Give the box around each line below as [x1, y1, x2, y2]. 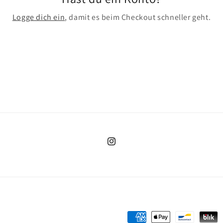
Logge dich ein [12, 12, 65, 22]
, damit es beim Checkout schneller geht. [65, 12, 211, 22]
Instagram [106, 142, 139, 151]
